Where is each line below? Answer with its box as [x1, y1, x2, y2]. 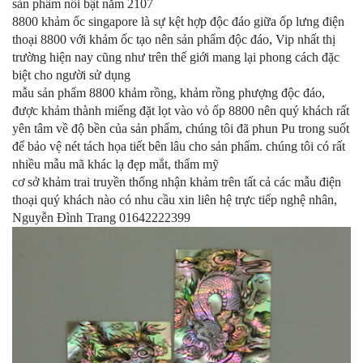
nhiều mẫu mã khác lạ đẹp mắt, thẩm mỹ [12, 157, 219, 171]
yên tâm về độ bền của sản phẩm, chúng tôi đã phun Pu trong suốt [12, 122, 349, 135]
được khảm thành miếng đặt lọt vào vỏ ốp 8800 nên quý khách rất [12, 104, 349, 117]
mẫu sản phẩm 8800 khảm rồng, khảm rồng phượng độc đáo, [12, 86, 325, 100]
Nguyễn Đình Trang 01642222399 [12, 211, 190, 224]
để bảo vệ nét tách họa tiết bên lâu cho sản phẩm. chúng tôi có [12, 139, 332, 153]
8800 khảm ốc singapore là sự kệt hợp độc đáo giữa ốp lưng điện [12, 15, 344, 28]
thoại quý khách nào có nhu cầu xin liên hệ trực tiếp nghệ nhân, [12, 193, 337, 207]
